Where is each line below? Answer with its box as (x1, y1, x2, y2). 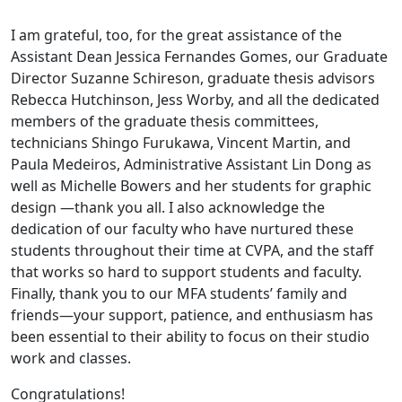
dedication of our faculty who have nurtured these (11, 219, 354, 240)
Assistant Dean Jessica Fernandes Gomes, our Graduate (11, 47, 388, 67)
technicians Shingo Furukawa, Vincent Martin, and (11, 133, 351, 153)
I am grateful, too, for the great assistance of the (11, 25, 342, 46)
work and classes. (11, 348, 131, 369)
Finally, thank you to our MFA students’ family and (11, 284, 347, 304)
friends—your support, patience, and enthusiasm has (11, 305, 373, 326)
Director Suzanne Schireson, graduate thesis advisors (11, 68, 375, 89)
